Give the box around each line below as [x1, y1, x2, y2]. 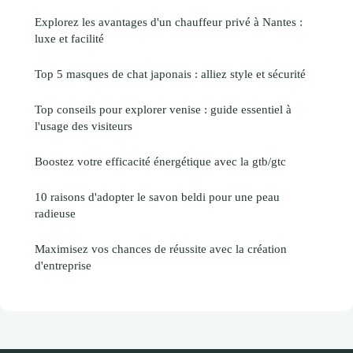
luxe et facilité [35, 31, 104, 45]
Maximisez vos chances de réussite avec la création [35, 241, 287, 255]
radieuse [35, 206, 76, 220]
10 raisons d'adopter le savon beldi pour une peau [35, 189, 280, 203]
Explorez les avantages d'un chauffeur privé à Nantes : [35, 14, 303, 28]
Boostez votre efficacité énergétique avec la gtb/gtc [35, 154, 286, 168]
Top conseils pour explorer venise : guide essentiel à [35, 102, 292, 116]
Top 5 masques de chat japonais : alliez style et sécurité [35, 66, 306, 80]
